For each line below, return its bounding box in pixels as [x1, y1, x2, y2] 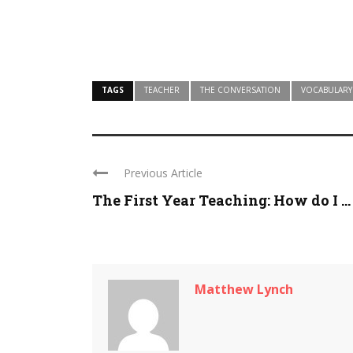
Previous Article [124, 165, 203, 181]
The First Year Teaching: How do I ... [92, 191, 351, 210]
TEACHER [144, 84, 180, 96]
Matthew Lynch [195, 281, 293, 299]
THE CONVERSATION [200, 84, 281, 96]
